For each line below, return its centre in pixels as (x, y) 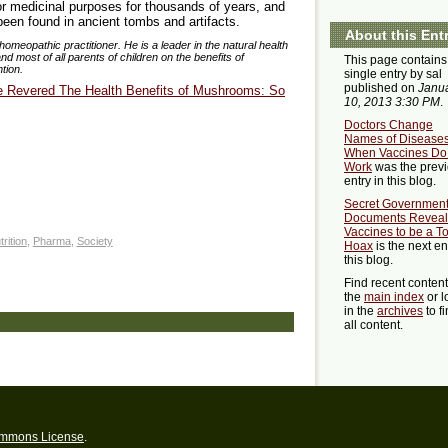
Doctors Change (388, 125)
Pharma (51, 240)
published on (381, 88)
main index (394, 297)
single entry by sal (393, 74)
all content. (373, 325)
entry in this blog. (390, 181)
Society (94, 240)
